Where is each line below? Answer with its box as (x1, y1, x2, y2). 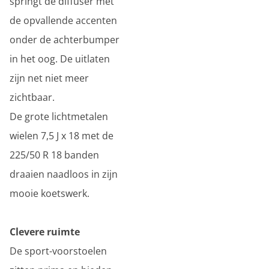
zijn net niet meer (10, 71, 89, 85)
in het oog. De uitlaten (10, 52, 110, 65)
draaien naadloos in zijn (10, 168, 118, 181)
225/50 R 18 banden (10, 148, 99, 162)
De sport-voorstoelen (10, 244, 107, 258)
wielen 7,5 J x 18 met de (10, 129, 113, 142)
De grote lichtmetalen (10, 110, 108, 123)
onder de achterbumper (10, 33, 119, 46)
